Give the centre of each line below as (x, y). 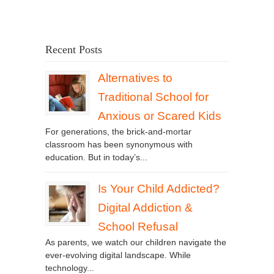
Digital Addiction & (145, 208)
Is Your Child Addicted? (159, 189)
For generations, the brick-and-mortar (118, 132)
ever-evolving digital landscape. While (118, 255)
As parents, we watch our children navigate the (136, 243)
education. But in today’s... (96, 157)
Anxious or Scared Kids (160, 116)
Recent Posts (74, 50)
